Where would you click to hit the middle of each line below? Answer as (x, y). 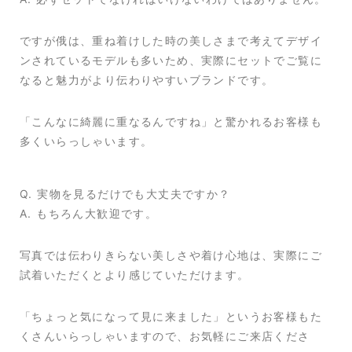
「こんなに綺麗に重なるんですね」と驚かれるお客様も (171, 122)
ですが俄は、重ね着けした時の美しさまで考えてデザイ (171, 41)
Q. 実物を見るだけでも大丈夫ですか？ (125, 194)
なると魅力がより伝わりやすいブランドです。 (147, 80)
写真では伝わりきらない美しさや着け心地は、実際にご (171, 255)
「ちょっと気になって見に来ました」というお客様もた (171, 317)
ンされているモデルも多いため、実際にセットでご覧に (171, 60)
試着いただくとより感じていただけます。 (135, 275)
